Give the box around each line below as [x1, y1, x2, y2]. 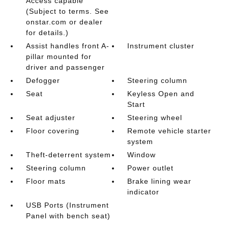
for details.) [25, 28, 69, 37]
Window [127, 150, 156, 159]
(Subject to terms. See [25, 7, 109, 15]
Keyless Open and [127, 89, 195, 98]
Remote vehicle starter [127, 126, 212, 135]
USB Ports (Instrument [25, 201, 109, 209]
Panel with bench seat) [25, 211, 110, 220]
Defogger [25, 76, 60, 84]
